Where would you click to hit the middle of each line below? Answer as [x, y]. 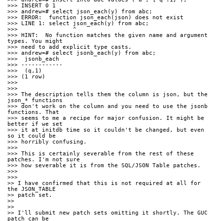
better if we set [35, 124]
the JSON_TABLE [32, 189]
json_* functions [35, 101]
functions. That [33, 112]
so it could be [32, 136]
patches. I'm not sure [44, 160]
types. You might [35, 41]
